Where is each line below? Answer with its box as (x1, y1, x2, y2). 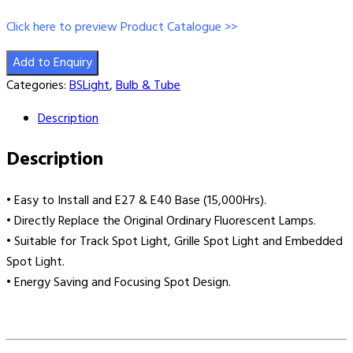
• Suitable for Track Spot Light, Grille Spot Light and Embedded (6, 231, 343, 252)
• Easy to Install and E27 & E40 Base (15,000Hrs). (6, 190, 266, 211)
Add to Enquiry (13, 52, 92, 73)
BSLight (69, 75, 110, 96)
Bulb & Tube (116, 75, 180, 96)
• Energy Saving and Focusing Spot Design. (6, 272, 231, 293)
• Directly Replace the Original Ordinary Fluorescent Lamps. (6, 210, 316, 232)
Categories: (6, 75, 69, 96)
